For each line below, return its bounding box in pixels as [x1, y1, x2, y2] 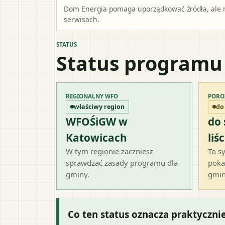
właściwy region [74, 102, 125, 111]
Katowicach [66, 130, 127, 145]
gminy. [66, 169, 89, 179]
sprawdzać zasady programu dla [66, 157, 178, 168]
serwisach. [64, 14, 99, 24]
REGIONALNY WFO [66, 92, 118, 100]
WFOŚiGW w [66, 114, 128, 129]
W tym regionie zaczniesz [66, 146, 153, 156]
